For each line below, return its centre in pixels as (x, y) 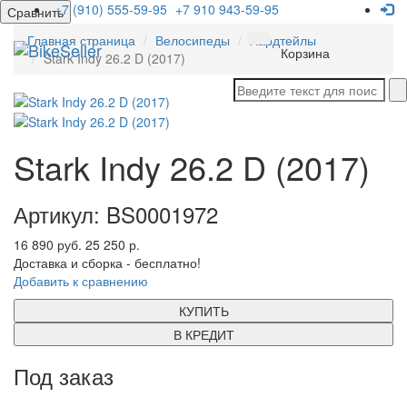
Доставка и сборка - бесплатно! (107, 263)
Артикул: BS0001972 (116, 214)
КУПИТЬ (203, 311)
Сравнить (35, 12)
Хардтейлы (283, 40)
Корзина (305, 53)
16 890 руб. (48, 245)
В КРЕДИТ (203, 335)
